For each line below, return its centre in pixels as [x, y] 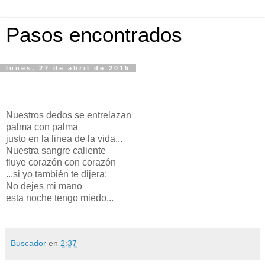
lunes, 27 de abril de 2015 [68, 68]
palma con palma [42, 127]
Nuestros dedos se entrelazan [69, 115]
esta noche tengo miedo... [60, 198]
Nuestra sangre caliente [56, 150]
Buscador [28, 243]
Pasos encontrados [94, 35]
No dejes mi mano [44, 186]
